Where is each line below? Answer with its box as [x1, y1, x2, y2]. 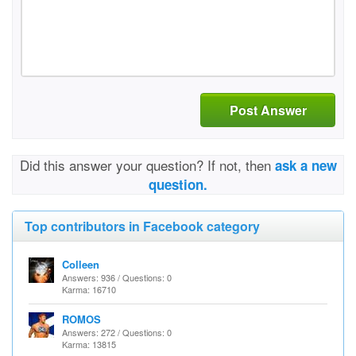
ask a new [274, 156, 337, 175]
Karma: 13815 [62, 338, 116, 350]
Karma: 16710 [62, 283, 116, 296]
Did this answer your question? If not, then [19, 155, 275, 175]
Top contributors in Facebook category [25, 217, 260, 235]
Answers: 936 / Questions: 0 [62, 271, 172, 284]
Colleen [62, 257, 99, 272]
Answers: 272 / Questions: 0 [62, 326, 172, 339]
